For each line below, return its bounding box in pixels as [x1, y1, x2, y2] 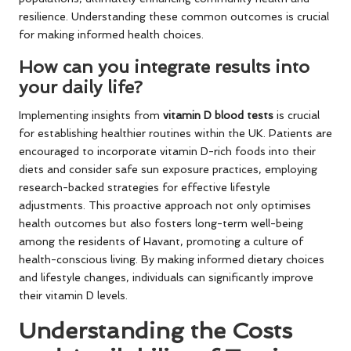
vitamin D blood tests [163, 109, 273, 122]
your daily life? [19, 77, 143, 98]
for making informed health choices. [19, 28, 204, 42]
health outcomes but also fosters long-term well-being [19, 217, 303, 230]
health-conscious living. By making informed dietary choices [19, 253, 324, 266]
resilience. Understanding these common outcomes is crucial [19, 10, 329, 24]
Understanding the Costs [19, 317, 292, 345]
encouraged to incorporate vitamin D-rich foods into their [19, 145, 316, 158]
